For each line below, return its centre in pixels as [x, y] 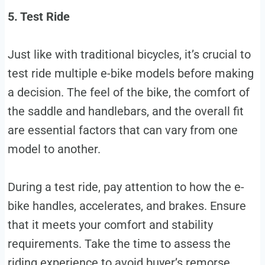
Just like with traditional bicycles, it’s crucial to [129, 54]
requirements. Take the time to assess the [119, 243]
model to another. [54, 149]
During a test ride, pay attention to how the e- [126, 187]
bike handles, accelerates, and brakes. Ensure [127, 206]
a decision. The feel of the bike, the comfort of [128, 92]
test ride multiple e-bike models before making [130, 73]
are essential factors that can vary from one [122, 130]
